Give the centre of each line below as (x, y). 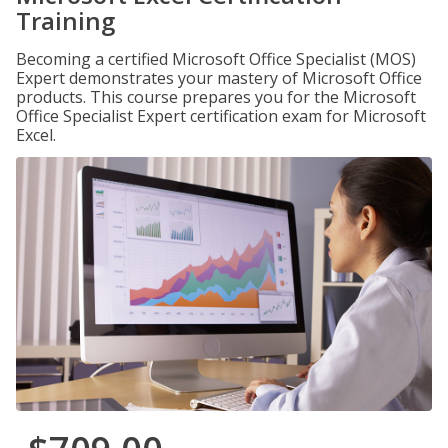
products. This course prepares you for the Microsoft (216, 97)
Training (65, 20)
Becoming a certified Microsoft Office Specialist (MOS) (216, 59)
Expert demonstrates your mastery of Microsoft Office (219, 78)
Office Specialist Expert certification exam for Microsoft (221, 116)
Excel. (36, 135)
